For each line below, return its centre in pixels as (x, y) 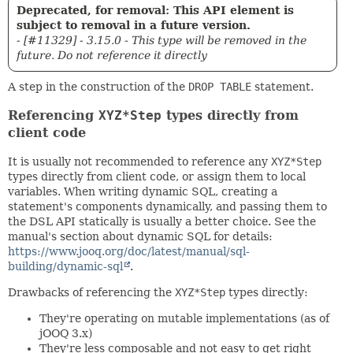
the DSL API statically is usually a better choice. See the (162, 221)
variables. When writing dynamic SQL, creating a (143, 191)
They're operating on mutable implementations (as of (184, 318)
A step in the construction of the (98, 86)
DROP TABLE (220, 86)
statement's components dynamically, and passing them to (167, 206)
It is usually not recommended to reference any (139, 161)
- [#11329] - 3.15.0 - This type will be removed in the (162, 40)
